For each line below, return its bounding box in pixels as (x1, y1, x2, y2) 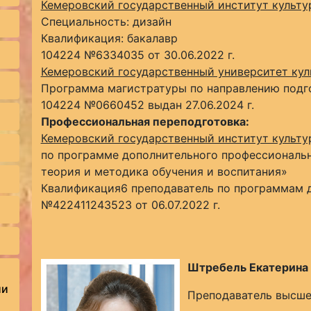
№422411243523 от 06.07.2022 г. (40, 198, 220, 212)
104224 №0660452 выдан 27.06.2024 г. (40, 98, 254, 112)
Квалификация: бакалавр (40, 31, 178, 45)
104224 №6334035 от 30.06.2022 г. (40, 48, 235, 62)
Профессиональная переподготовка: (40, 115, 249, 128)
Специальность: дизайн (40, 15, 175, 28)
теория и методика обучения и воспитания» (40, 165, 287, 178)
